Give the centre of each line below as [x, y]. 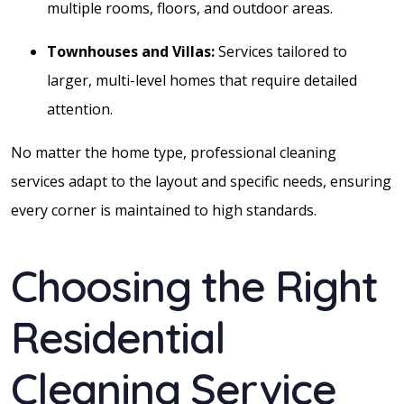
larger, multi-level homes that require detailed [202, 80]
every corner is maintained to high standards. [164, 210]
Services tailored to [281, 51]
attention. [80, 109]
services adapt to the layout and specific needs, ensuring [201, 181]
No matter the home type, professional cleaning [174, 152]
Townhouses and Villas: [131, 51]
